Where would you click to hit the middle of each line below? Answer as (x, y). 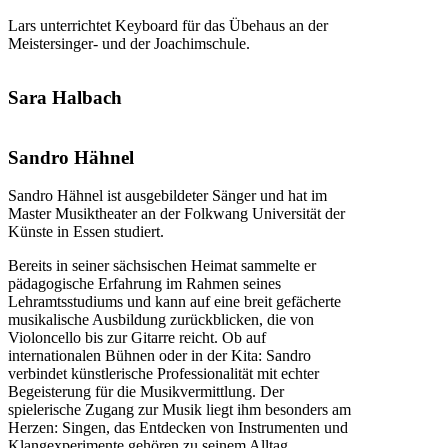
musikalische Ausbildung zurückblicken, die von (161, 320)
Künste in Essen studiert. (86, 232)
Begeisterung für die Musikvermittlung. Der (146, 392)
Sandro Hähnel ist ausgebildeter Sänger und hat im (167, 196)
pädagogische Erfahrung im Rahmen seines (144, 284)
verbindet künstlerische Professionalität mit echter (163, 374)
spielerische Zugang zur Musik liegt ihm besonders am (179, 410)
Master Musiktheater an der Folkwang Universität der (176, 214)
